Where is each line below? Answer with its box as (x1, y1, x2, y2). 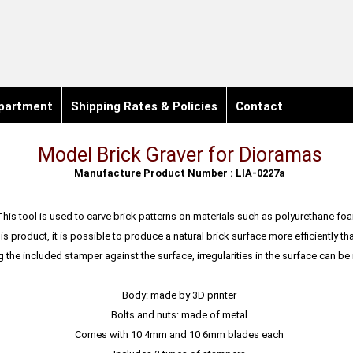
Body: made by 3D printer (122, 289, 237, 301)
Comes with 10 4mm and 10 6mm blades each (75, 329, 284, 340)
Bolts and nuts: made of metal (111, 309, 248, 321)
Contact (235, 99, 283, 113)
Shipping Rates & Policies (70, 99, 217, 113)
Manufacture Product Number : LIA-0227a (74, 167, 285, 179)
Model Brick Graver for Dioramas (37, 143, 322, 166)
